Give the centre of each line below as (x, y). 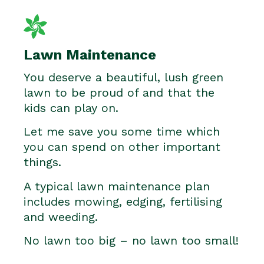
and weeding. (61, 217)
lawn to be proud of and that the (119, 92)
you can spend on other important (122, 147)
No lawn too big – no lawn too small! (131, 240)
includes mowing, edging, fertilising (123, 201)
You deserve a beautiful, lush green (123, 77)
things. (42, 162)
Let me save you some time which (122, 132)
